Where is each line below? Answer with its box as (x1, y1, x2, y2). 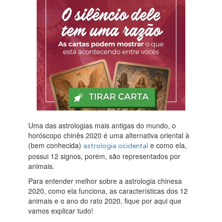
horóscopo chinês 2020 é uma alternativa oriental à (28, 130, 190, 140)
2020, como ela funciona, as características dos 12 (28, 185, 188, 196)
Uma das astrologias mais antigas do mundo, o (28, 120, 176, 130)
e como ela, (148, 140, 187, 150)
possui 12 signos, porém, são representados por (28, 151, 181, 161)
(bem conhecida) (28, 140, 84, 150)
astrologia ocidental (83, 141, 149, 150)
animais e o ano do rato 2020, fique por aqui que (28, 195, 182, 206)
